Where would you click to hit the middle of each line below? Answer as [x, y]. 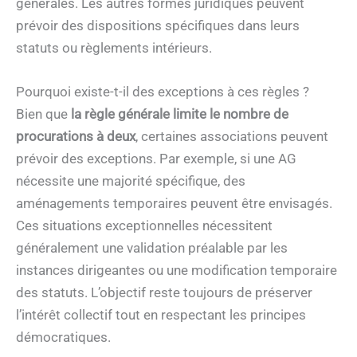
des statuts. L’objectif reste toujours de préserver [164, 292]
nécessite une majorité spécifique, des [131, 180]
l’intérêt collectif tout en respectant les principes [161, 314]
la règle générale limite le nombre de [180, 114]
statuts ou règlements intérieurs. [114, 47]
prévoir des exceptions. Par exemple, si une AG [156, 158]
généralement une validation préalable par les [152, 247]
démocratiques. [63, 337]
